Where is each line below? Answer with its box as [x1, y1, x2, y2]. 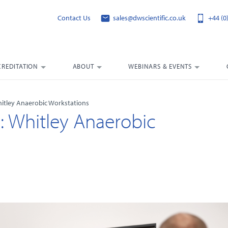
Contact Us [58, 13, 91, 23]
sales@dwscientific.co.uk [111, 13, 186, 23]
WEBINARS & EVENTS [128, 62, 192, 71]
